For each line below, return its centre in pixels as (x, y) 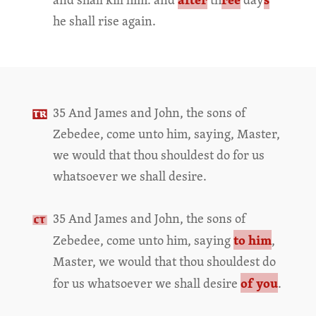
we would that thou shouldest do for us (158, 155)
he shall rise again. (104, 21)
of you (259, 283)
